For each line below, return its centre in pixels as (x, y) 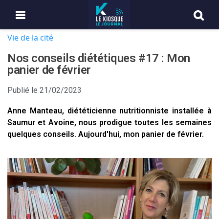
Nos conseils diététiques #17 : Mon (99, 58)
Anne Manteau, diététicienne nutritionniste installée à (109, 111)
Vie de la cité (30, 38)
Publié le (22, 90)
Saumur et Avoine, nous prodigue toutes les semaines (109, 122)
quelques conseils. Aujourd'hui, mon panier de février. (106, 134)
